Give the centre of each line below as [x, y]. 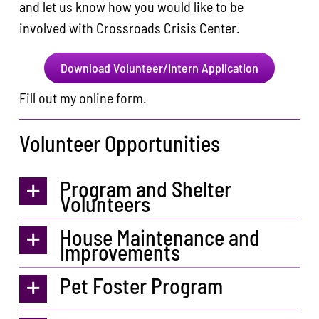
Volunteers [105, 203]
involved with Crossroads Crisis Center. [130, 28]
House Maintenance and [160, 237]
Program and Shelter [146, 188]
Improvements [120, 252]
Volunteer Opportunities [120, 143]
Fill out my [49, 98]
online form [111, 98]
